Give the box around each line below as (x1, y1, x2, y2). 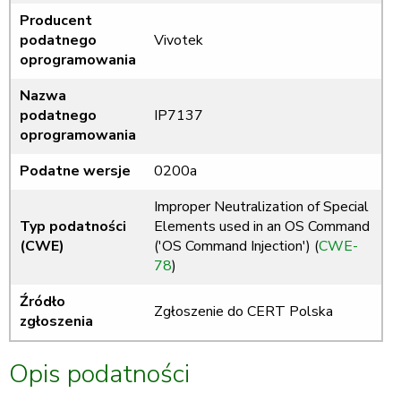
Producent (20, 11, 92, 31)
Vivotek (154, 30, 203, 51)
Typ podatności (20, 217, 126, 237)
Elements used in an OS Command (154, 217, 370, 237)
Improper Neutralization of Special (154, 197, 369, 218)
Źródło (20, 292, 65, 312)
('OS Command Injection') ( (154, 236, 319, 257)
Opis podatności (9, 356, 190, 392)
